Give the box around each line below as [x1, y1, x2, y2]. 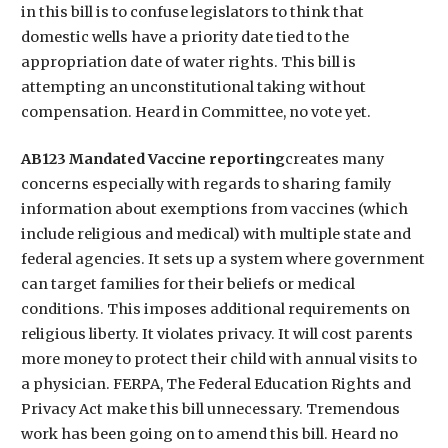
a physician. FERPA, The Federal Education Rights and [20, 374, 411, 393]
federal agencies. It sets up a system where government [20, 249, 425, 268]
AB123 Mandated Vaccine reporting [20, 149, 285, 168]
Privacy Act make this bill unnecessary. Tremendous [20, 399, 400, 418]
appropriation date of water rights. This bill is [20, 52, 356, 71]
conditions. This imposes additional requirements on [20, 299, 410, 318]
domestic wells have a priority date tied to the [20, 27, 349, 46]
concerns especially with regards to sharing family [20, 174, 391, 193]
